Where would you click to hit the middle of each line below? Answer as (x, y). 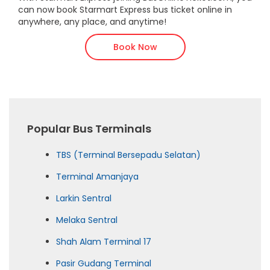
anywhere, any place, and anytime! (92, 21)
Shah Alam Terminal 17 (104, 241)
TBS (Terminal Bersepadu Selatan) (128, 155)
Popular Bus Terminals (89, 128)
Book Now (135, 47)
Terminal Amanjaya (97, 176)
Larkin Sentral (84, 198)
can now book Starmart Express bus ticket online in (125, 9)
